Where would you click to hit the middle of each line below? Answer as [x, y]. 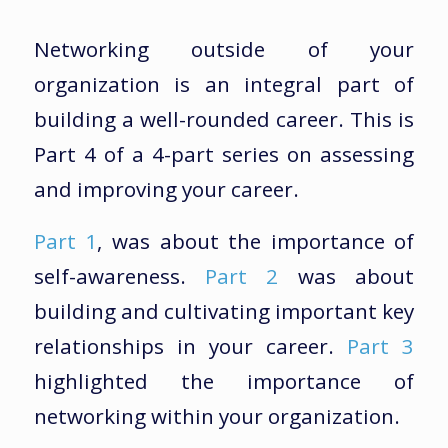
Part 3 [381, 346]
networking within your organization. [216, 416]
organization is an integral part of [224, 83]
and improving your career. [166, 188]
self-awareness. [119, 276]
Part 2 [242, 276]
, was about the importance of [256, 241]
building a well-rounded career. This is [224, 118]
